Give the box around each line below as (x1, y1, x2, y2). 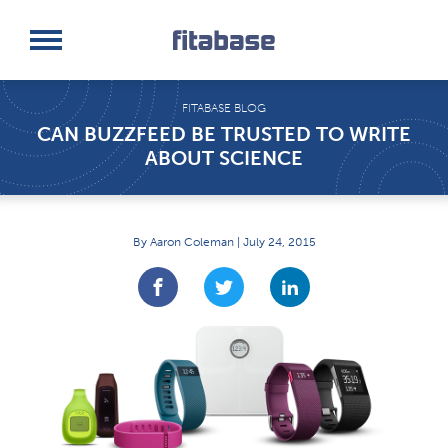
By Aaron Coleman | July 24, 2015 (132, 235, 316, 249)
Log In (30, 46, 70, 63)
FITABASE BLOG (182, 100, 266, 115)
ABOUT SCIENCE (145, 145, 303, 170)
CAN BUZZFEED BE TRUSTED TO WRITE (37, 121, 411, 146)
